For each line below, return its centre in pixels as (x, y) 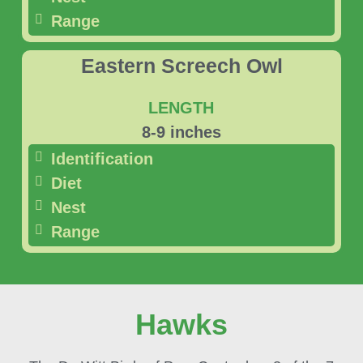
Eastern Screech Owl (181, 66)
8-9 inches (181, 132)
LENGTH (181, 108)
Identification (102, 159)
